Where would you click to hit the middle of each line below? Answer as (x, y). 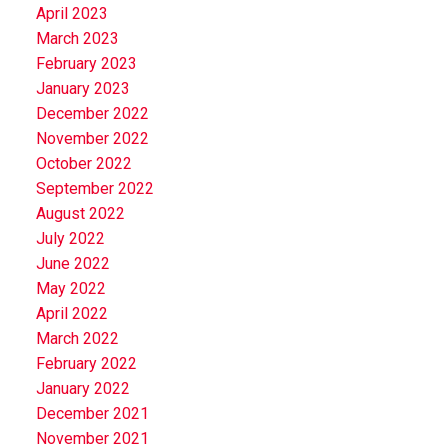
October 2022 (83, 163)
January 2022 (82, 388)
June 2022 (72, 263)
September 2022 (94, 188)
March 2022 (77, 338)
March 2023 (77, 38)
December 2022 (92, 113)
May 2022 (70, 288)
